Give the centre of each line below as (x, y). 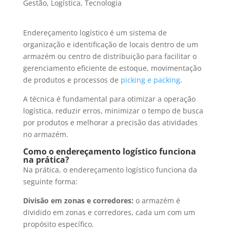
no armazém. (45, 135)
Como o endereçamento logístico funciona (109, 152)
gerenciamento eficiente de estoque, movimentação (112, 68)
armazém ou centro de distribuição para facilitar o (110, 56)
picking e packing (150, 80)
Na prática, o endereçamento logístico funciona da (110, 170)
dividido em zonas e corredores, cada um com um (109, 213)
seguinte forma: (50, 182)
